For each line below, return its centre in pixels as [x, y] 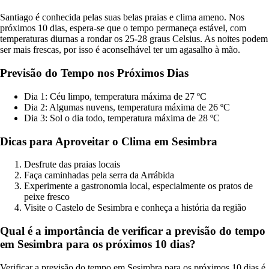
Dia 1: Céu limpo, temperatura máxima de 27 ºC [115, 96]
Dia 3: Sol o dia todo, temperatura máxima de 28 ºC [122, 118]
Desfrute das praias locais [72, 165]
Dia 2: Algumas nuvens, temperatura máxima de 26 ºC [127, 107]
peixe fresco [47, 197]
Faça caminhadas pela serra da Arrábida [99, 175]
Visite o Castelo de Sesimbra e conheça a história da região [135, 208]
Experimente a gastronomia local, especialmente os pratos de [138, 186]
